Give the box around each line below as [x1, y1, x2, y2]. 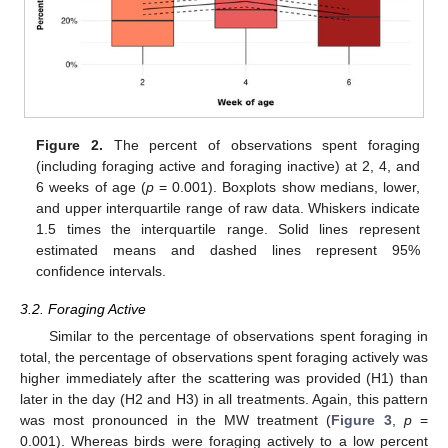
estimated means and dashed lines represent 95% [36, 242, 420, 259]
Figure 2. [36, 137, 103, 154]
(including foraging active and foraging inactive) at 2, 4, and [36, 158, 420, 175]
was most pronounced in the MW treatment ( [20, 412, 332, 429]
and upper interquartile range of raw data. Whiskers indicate [36, 200, 420, 217]
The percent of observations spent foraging [102, 137, 420, 154]
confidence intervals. [36, 263, 167, 280]
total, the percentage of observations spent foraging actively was [20, 349, 428, 366]
